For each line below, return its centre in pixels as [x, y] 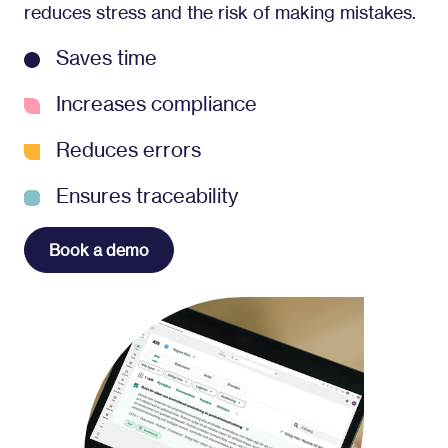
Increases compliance [156, 103]
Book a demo [99, 250]
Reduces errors [128, 149]
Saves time [106, 57]
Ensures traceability [147, 195]
